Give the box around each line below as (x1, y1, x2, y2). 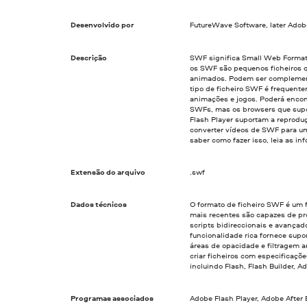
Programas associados (71, 293, 154, 304)
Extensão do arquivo (71, 167, 146, 177)
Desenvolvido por (71, 20, 135, 30)
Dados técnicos (71, 199, 127, 209)
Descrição (71, 52, 108, 62)
